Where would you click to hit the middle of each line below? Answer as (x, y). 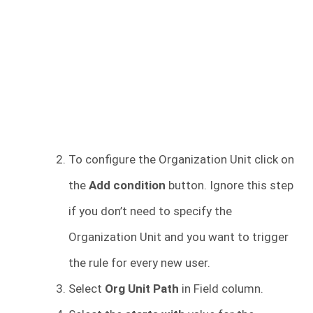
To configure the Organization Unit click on (181, 159)
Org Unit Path (140, 288)
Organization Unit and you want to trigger (179, 236)
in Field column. (221, 288)
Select (85, 288)
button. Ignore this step (230, 185)
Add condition (127, 185)
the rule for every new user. (139, 262)
